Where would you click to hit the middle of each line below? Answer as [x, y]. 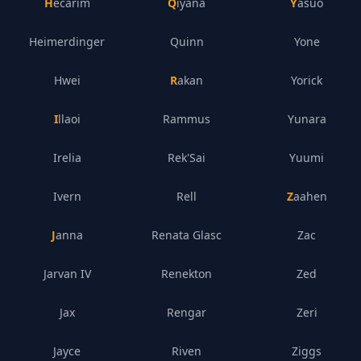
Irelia [67, 158]
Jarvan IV [67, 274]
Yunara [307, 119]
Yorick [307, 80]
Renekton [187, 274]
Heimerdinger [67, 41]
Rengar [187, 312]
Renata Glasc [187, 235]
